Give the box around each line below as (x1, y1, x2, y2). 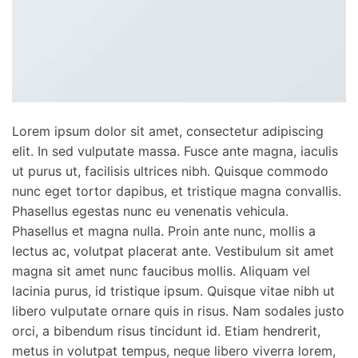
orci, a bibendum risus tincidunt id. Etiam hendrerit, (12, 323, 320, 340)
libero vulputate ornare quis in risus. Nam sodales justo (12, 303, 344, 320)
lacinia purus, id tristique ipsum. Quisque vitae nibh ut (12, 283, 335, 300)
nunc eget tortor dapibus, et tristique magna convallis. (12, 183, 341, 200)
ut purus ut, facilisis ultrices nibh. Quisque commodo (12, 163, 328, 180)
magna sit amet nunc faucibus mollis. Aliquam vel (12, 263, 310, 280)
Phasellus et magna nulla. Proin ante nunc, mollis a (12, 223, 316, 240)
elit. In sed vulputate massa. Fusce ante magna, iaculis (12, 143, 338, 160)
